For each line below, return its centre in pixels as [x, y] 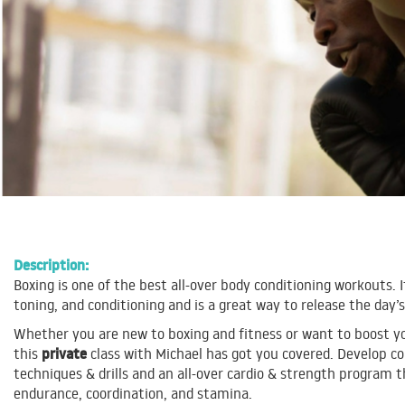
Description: [51, 265]
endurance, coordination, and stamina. [133, 394]
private [64, 354]
